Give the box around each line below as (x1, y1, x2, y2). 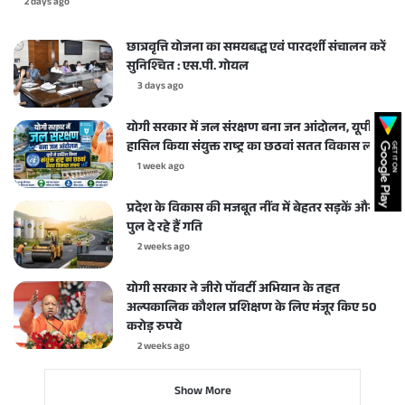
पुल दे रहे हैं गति (127, 217, 202, 240)
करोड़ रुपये (127, 316, 182, 339)
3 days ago (137, 78, 184, 96)
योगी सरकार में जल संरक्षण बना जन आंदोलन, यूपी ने (127, 118, 382, 140)
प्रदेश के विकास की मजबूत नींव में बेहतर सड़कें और (127, 198, 373, 221)
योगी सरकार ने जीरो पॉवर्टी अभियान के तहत (127, 278, 340, 301)
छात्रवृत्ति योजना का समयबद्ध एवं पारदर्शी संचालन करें (127, 37, 386, 60)
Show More (174, 381, 231, 402)
